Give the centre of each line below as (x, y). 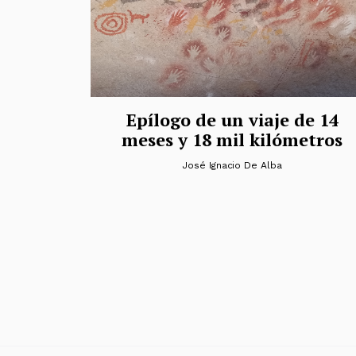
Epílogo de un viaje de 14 (232, 119)
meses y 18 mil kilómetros (232, 139)
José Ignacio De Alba (232, 165)
